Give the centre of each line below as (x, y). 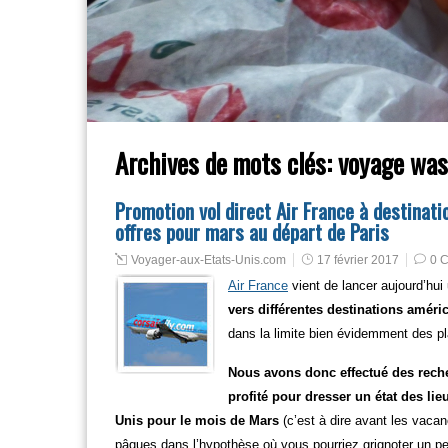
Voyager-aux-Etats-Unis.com (208, 260)
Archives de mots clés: (226, 163)
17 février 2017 (358, 260)
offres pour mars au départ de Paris (252, 231)
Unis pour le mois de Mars (197, 420)
